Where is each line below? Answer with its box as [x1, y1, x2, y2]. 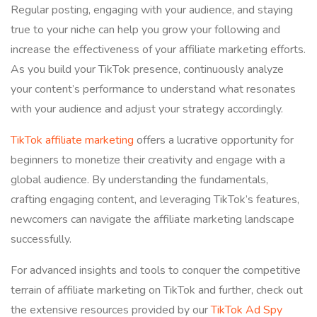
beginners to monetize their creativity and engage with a [11, 152, 285, 168]
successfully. [11, 231, 71, 248]
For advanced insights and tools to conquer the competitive [11, 263, 301, 279]
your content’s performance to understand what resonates [11, 81, 296, 98]
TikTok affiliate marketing [11, 132, 134, 149]
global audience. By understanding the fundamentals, [11, 172, 268, 188]
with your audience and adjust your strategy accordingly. [11, 101, 283, 117]
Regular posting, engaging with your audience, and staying [11, 2, 293, 18]
